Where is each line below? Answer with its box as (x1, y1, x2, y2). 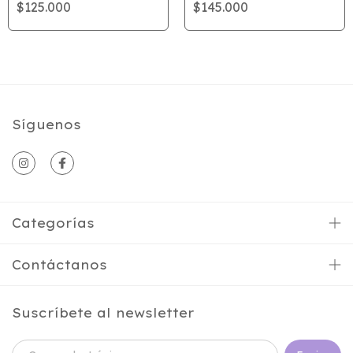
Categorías (12, 215, 95, 231)
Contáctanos (12, 257, 107, 273)
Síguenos (12, 117, 81, 132)
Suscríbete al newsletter (12, 305, 195, 321)
